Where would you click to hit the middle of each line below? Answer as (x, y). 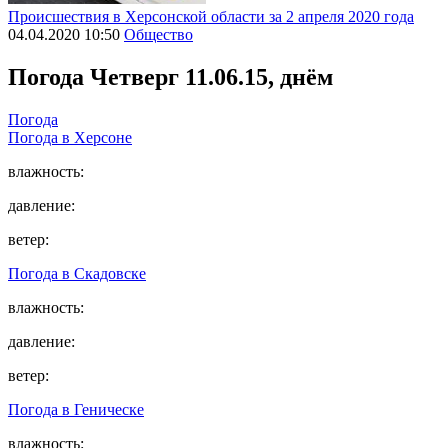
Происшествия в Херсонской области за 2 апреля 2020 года (211, 17)
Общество (158, 35)
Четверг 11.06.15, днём (211, 76)
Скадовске (110, 273)
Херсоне (103, 137)
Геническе (109, 409)
